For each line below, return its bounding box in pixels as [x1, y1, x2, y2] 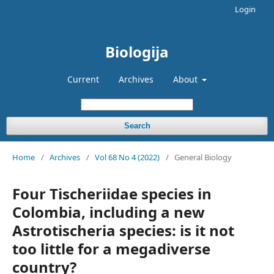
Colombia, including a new [12, 202, 205, 222]
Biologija [105, 42, 169, 62]
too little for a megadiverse [12, 239, 210, 259]
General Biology [174, 152, 232, 163]
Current [67, 73, 99, 85]
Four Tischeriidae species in [12, 183, 212, 204]
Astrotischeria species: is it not [12, 220, 234, 240]
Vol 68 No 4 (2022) [95, 152, 160, 163]
